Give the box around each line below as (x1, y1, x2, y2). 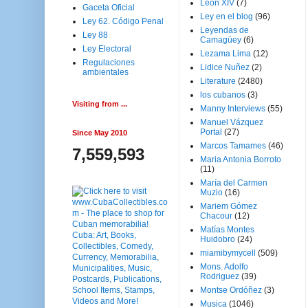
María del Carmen (200, 178, 267, 188)
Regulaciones (82, 58, 135, 67)
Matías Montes (200, 225, 254, 234)
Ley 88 (82, 30, 108, 40)
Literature (200, 76, 236, 86)
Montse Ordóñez (200, 285, 262, 295)
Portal (200, 127, 222, 137)
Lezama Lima (200, 49, 251, 58)
